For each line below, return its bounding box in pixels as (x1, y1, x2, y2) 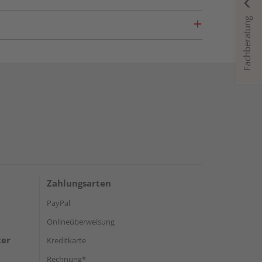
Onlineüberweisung (47, 216, 115, 227)
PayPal (47, 198, 70, 208)
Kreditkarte (47, 235, 86, 246)
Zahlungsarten (47, 177, 111, 189)
